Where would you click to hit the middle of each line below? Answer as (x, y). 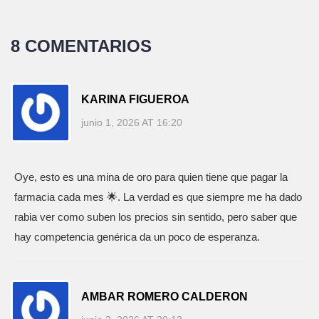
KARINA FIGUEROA (135, 99)
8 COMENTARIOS (81, 46)
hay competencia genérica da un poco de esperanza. (137, 237)
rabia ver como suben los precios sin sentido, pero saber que (156, 217)
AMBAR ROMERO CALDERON (164, 296)
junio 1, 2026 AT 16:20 (132, 122)
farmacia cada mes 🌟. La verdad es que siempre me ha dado (158, 197)
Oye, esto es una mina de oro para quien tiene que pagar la (151, 177)
